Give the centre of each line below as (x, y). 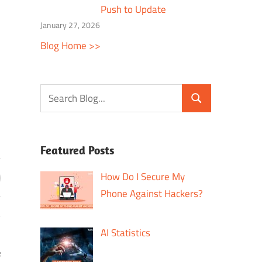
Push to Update (134, 10)
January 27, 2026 (70, 25)
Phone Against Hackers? (152, 194)
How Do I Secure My (143, 177)
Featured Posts (77, 150)
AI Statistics (126, 232)
